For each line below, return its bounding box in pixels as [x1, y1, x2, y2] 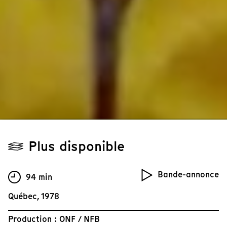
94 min [26, 171, 52, 183]
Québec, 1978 [8, 191, 59, 203]
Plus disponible [28, 137, 125, 156]
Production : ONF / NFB [8, 213, 100, 225]
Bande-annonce [158, 169, 219, 181]
